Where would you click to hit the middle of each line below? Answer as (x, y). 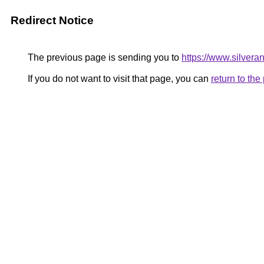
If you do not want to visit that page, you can (118, 79)
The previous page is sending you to (103, 57)
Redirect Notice (52, 20)
